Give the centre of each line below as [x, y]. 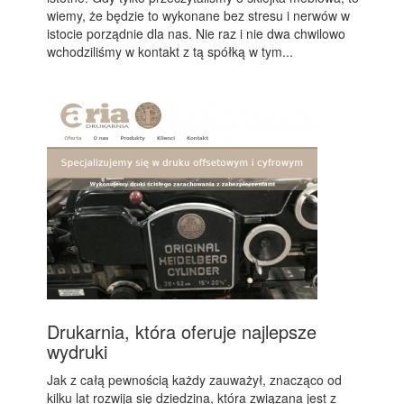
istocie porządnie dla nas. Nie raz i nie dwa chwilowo [197, 34]
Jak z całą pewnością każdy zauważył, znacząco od [195, 380]
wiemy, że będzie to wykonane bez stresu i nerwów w [199, 16]
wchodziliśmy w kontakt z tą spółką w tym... [170, 52]
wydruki [78, 352]
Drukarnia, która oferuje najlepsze [182, 332]
